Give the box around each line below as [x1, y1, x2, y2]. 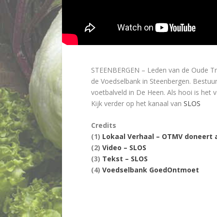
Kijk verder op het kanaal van [91, 98, 184, 108]
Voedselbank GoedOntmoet [102, 165, 199, 175]
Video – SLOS [102, 143, 146, 153]
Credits [91, 121, 116, 130]
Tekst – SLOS [102, 154, 148, 164]
